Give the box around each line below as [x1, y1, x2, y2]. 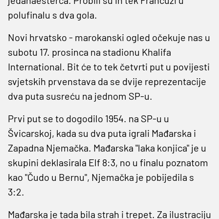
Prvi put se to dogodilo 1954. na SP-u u [8, 112, 169, 124]
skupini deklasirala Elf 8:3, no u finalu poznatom [8, 156, 208, 168]
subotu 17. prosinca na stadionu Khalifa [8, 45, 171, 58]
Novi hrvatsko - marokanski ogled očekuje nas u [8, 31, 210, 43]
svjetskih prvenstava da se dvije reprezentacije [8, 75, 206, 87]
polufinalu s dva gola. [8, 8, 97, 21]
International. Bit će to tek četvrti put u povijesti [8, 60, 210, 72]
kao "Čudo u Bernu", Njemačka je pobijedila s [8, 171, 194, 183]
